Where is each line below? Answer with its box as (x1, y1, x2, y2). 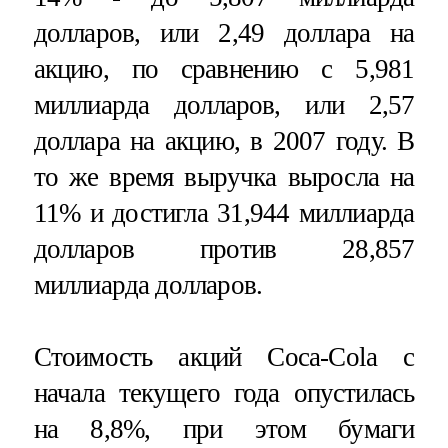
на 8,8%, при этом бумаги (33, 413, 415, 444)
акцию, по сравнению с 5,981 (33, 54, 415, 85)
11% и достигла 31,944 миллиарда (33, 198, 415, 229)
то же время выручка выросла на (33, 162, 415, 193)
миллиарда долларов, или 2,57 (33, 90, 415, 121)
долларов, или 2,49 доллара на (33, 18, 415, 49)
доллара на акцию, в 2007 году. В (33, 126, 415, 157)
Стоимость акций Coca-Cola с (33, 341, 415, 372)
